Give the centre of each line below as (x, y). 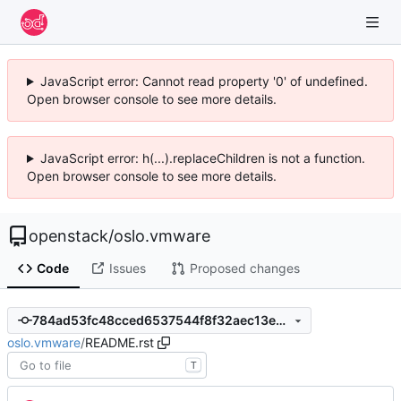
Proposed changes (244, 269)
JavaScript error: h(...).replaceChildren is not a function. (202, 158)
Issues (127, 269)
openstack (68, 236)
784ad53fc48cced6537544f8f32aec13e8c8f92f (280, 320)
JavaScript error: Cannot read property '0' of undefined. (204, 81)
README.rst (119, 342)
